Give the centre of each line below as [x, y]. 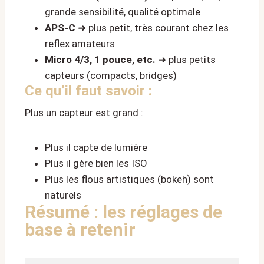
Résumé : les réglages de [123, 212]
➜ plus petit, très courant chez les [152, 28]
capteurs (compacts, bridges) [111, 76]
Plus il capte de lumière [96, 148]
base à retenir [80, 230]
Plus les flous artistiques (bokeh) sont [129, 179]
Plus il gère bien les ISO [96, 164]
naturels [63, 195]
